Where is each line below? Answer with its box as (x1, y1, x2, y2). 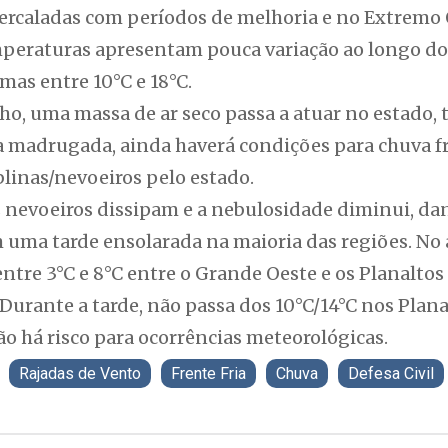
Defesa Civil (348, 364, 434, 383)
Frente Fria (171, 364, 246, 383)
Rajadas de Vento (19, 364, 141, 383)
